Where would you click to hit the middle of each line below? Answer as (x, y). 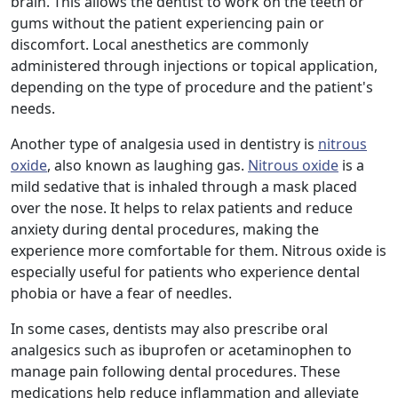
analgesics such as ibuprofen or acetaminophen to (181, 350)
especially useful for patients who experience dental (185, 272)
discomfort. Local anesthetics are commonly (159, 45)
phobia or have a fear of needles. (121, 294)
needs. (33, 109)
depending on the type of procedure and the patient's (192, 88)
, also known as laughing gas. (147, 166)
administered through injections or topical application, (194, 66)
